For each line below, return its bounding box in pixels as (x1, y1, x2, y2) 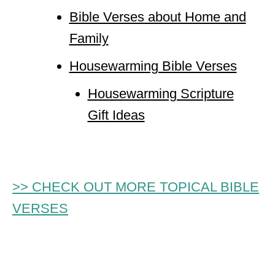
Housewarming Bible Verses (69, 58, 237, 74)
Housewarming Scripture (87, 86, 234, 101)
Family (69, 31, 109, 46)
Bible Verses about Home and (69, 9, 246, 25)
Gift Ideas (87, 107, 145, 123)
